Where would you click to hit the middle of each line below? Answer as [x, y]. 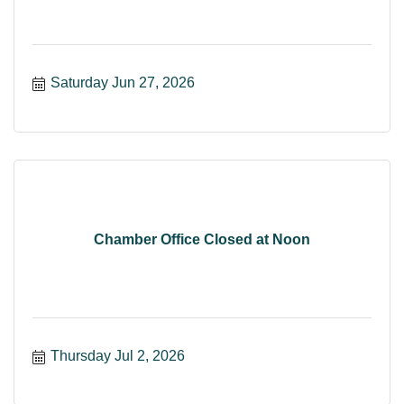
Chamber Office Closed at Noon [202, 239]
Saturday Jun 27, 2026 [123, 83]
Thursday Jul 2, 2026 [118, 356]
